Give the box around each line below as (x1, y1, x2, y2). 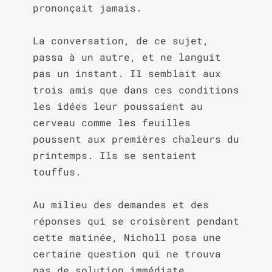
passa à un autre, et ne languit (32, 50, 221, 63)
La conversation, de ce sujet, (32, 34, 209, 47)
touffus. (32, 165, 81, 178)
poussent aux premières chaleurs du (32, 132, 239, 145)
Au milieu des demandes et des (32, 198, 209, 211)
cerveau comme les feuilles (32, 116, 191, 129)
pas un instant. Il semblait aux (32, 67, 221, 80)
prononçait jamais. (32, 1, 142, 14)
